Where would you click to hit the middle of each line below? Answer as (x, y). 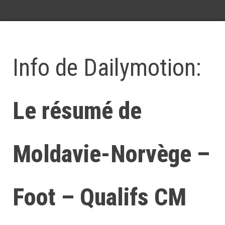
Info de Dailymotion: (107, 68)
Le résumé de (77, 111)
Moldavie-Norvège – (111, 154)
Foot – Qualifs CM (99, 197)
